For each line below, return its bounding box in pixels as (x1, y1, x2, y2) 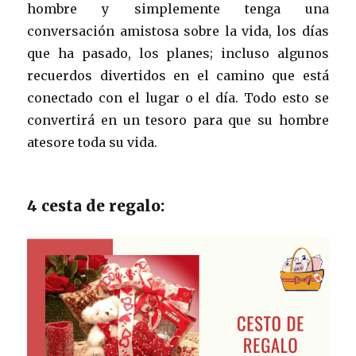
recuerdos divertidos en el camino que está (27, 68, 329, 84)
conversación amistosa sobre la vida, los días (27, 23, 329, 40)
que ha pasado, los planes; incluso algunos (27, 45, 329, 62)
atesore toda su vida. (27, 134, 158, 151)
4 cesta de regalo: (27, 196, 165, 216)
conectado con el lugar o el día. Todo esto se (27, 90, 329, 106)
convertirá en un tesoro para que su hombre (27, 112, 329, 129)
